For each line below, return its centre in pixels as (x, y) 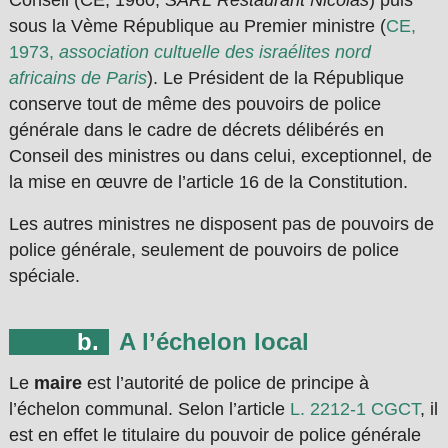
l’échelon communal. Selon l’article (149, 409)
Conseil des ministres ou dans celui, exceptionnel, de (220, 156)
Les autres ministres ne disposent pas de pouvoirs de (221, 224)
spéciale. (44, 276)
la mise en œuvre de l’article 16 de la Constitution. (208, 182)
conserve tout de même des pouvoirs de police (194, 104)
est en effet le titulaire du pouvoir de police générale (214, 435)
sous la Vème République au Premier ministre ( (197, 26)
